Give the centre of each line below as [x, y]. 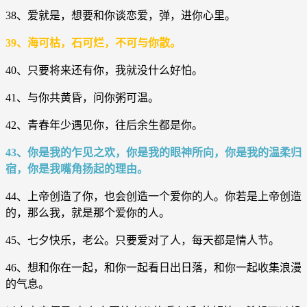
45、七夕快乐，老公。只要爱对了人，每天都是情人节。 [143, 240]
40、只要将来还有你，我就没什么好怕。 [104, 70]
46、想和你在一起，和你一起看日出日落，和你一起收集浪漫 [153, 267]
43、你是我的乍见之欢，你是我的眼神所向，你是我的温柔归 [153, 152]
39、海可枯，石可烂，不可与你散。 [93, 42]
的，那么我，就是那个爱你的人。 [88, 212]
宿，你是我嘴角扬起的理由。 [77, 169]
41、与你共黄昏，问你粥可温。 [82, 97]
